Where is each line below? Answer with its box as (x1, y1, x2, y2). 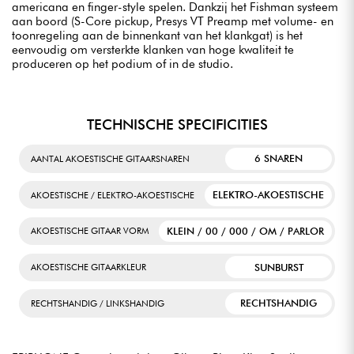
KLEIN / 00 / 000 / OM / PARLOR (167, 224, 325, 237)
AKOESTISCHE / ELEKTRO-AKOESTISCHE (31, 189, 194, 201)
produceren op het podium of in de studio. (12, 56, 233, 71)
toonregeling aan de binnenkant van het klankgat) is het (12, 28, 303, 43)
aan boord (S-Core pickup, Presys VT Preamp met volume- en (12, 13, 333, 28)
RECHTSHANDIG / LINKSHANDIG (31, 297, 164, 309)
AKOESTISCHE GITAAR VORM (31, 225, 149, 237)
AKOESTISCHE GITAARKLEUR (31, 262, 146, 273)
